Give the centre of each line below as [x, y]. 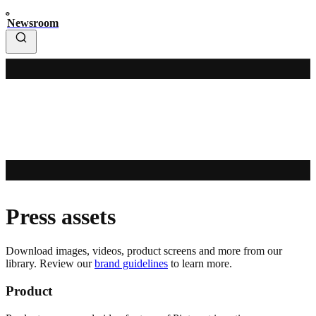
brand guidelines [131, 264]
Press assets [61, 216]
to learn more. [200, 264]
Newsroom [33, 23]
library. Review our [50, 264]
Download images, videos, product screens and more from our [144, 251]
